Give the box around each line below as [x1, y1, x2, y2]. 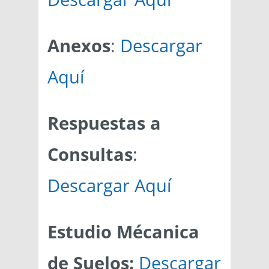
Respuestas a [47, 111, 161, 135]
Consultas [47, 142, 133, 166]
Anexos [47, 34, 110, 58]
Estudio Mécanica [47, 220, 199, 244]
